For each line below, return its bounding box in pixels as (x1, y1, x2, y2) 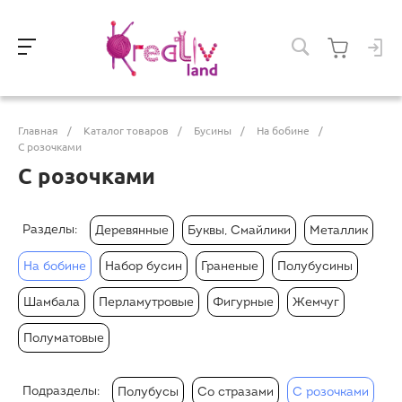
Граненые (201, 259, 258, 274)
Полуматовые (23, 331, 104, 345)
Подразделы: (22, 384, 100, 398)
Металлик (310, 223, 368, 238)
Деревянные (95, 223, 169, 238)
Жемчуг (293, 295, 339, 310)
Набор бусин (105, 259, 182, 274)
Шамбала (23, 295, 80, 310)
